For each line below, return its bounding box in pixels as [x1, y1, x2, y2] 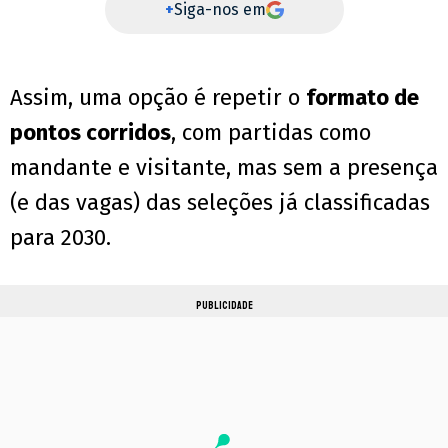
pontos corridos [10, 119, 171, 147]
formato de [306, 84, 419, 112]
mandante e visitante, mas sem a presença [10, 154, 438, 182]
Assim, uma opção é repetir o [10, 84, 306, 112]
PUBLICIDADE [195, 299, 253, 313]
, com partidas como [171, 119, 371, 147]
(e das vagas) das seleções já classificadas [10, 189, 430, 217]
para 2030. [10, 224, 111, 252]
